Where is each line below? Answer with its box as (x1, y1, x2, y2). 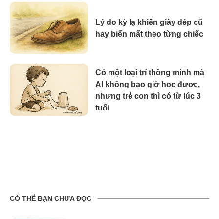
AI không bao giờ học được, (95, 80, 200, 88)
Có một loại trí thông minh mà (95, 68, 204, 77)
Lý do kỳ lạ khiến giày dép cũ (95, 18, 203, 26)
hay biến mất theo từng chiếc (95, 29, 203, 38)
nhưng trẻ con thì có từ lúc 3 (95, 91, 201, 100)
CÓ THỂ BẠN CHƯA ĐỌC (10, 194, 91, 202)
